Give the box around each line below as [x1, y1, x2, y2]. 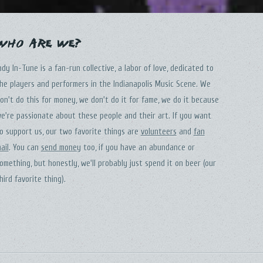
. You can [8, 143, 41, 153]
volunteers [140, 127, 177, 137]
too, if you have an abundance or [80, 143, 195, 153]
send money [41, 143, 81, 153]
